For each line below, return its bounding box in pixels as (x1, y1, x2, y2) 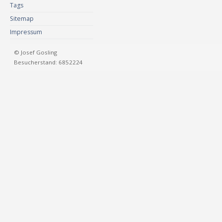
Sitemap (10, 14, 34, 23)
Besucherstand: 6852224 (14, 58, 83, 66)
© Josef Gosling (14, 48, 57, 56)
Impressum (10, 27, 42, 36)
